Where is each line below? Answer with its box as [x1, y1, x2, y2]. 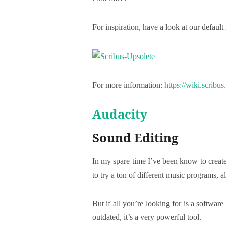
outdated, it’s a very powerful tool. [92, 213, 201, 222]
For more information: [92, 81, 164, 90]
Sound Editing [92, 129, 178, 146]
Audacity [92, 105, 147, 123]
